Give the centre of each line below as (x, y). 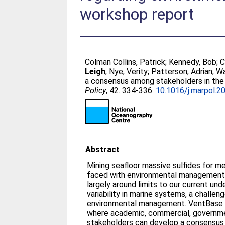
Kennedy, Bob (193, 62)
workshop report (137, 14)
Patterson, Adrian (182, 72)
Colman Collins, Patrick (125, 62)
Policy (96, 91)
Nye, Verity (129, 72)
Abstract (103, 149)
